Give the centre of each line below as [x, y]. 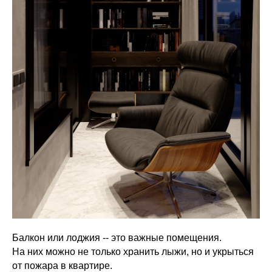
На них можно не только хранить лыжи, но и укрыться [133, 252]
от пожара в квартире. [63, 266]
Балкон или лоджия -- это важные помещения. [118, 238]
